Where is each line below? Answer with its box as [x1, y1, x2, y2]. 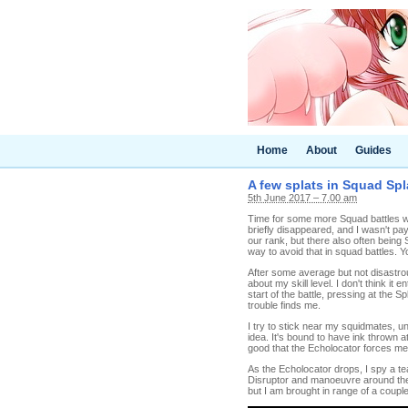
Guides [355, 144, 392, 157]
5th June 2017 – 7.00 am [248, 192, 357, 203]
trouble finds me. [248, 300, 321, 311]
